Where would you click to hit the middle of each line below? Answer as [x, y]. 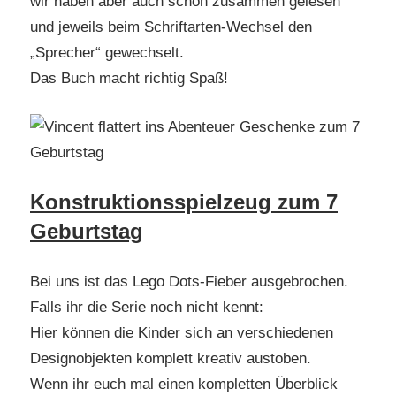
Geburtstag [87, 232]
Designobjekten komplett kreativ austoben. [171, 358]
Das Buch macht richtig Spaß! [129, 79]
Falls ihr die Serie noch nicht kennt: [147, 307]
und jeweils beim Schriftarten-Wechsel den [171, 27]
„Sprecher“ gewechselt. [107, 53]
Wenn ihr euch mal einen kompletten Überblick [184, 384]
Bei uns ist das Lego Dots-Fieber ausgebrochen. [189, 281]
